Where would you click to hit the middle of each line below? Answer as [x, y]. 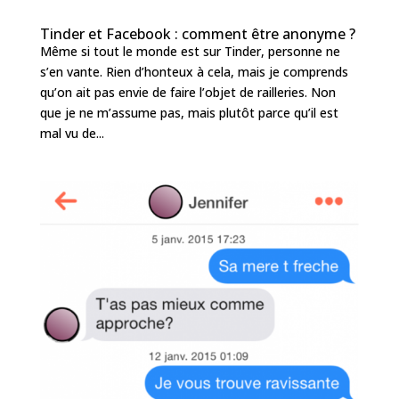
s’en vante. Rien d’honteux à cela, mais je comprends [194, 72]
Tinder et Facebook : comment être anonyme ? [197, 34]
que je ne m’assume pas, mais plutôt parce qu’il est [189, 113]
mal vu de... [72, 134]
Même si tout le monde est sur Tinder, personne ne [190, 52]
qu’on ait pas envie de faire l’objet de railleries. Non [187, 93]
